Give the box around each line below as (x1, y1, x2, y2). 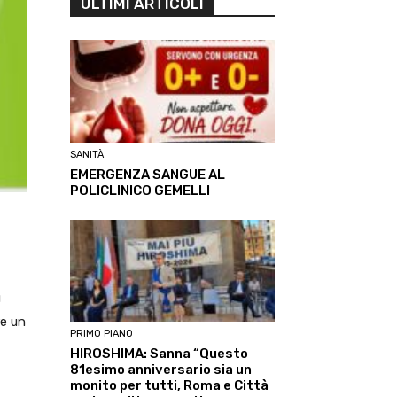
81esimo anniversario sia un (70, 362, 252, 378)
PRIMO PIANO (70, 328, 133, 340)
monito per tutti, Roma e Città (70, 378, 269, 394)
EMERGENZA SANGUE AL (70, 166, 225, 183)
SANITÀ (70, 148, 104, 160)
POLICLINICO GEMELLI (70, 182, 210, 198)
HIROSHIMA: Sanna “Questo (70, 346, 248, 362)
